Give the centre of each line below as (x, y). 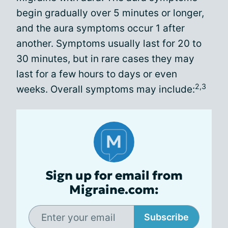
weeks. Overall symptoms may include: (106, 89)
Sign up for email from (114, 176)
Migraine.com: (114, 190)
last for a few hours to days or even (97, 74)
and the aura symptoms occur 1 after (101, 28)
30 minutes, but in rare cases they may (105, 59)
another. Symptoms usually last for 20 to (109, 44)
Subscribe (166, 217)
